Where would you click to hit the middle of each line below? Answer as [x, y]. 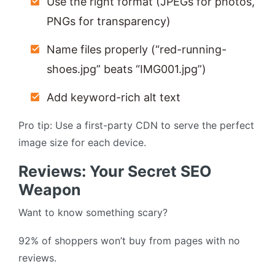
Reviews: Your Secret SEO [115, 172]
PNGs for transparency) [109, 21]
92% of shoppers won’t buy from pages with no [129, 241]
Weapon [50, 190]
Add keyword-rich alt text [114, 98]
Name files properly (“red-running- [137, 50]
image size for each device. [82, 143]
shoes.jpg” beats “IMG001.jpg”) [126, 69]
